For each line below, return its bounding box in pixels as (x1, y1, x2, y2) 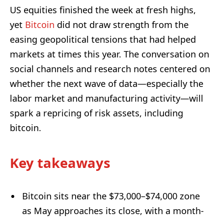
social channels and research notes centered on (10, 62, 210, 75)
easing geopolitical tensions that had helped (10, 33, 196, 45)
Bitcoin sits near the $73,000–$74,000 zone (22, 190, 200, 202)
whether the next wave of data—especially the (10, 77, 203, 89)
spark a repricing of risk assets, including (10, 107, 183, 119)
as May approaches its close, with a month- (22, 205, 204, 217)
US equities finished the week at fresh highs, (10, 3, 196, 16)
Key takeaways (10, 153, 110, 172)
